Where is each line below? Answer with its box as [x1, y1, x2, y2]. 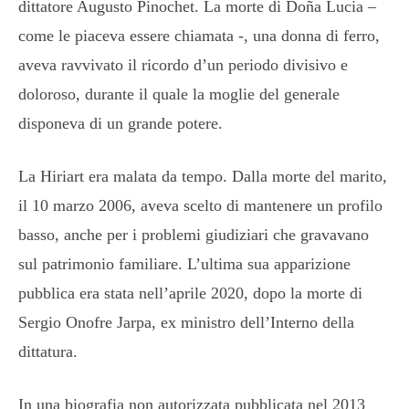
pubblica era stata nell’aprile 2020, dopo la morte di [18, 283, 362, 302]
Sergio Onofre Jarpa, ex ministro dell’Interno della [18, 312, 354, 331]
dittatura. [18, 341, 78, 361]
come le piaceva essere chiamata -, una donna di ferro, [18, 26, 380, 45]
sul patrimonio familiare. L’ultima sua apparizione [18, 254, 351, 273]
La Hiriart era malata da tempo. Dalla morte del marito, [18, 166, 387, 185]
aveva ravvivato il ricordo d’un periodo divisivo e [18, 55, 348, 74]
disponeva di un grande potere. [18, 113, 223, 132]
